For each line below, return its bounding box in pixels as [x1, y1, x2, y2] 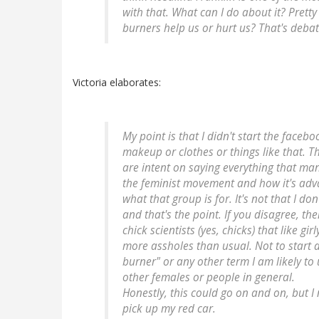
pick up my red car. [122, 301, 216, 317]
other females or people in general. [122, 270, 295, 286]
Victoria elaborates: [73, 75, 161, 90]
